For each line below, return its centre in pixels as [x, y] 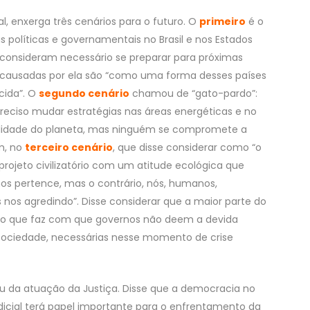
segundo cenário [84, 93]
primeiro [222, 21]
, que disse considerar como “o [187, 147]
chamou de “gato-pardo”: [195, 93]
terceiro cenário [69, 147]
